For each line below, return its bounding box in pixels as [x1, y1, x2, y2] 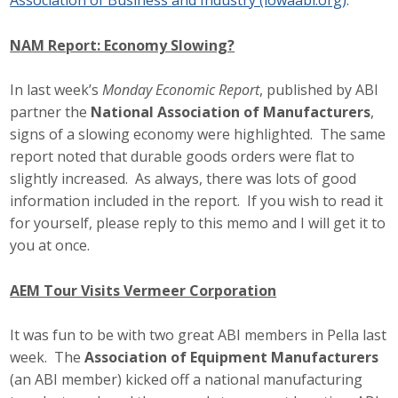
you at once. [10, 235, 94, 256]
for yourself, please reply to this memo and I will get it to [10, 213, 386, 234]
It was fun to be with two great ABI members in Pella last [10, 325, 387, 346]
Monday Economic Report [102, 80, 260, 100]
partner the [10, 102, 92, 123]
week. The [10, 347, 85, 368]
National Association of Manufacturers [91, 102, 371, 123]
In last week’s [10, 80, 103, 100]
